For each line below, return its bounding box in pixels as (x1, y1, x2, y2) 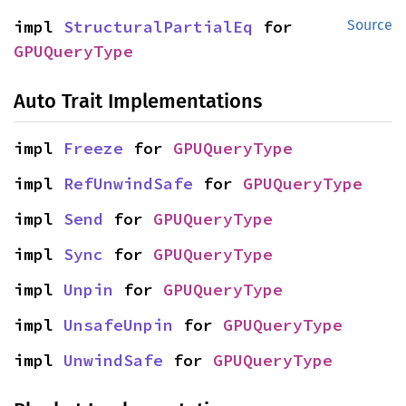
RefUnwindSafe (63, 173, 193, 194)
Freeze (63, 138, 123, 159)
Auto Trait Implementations (14, 89, 262, 113)
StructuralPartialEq (63, 16, 253, 37)
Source (347, 16, 392, 34)
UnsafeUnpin (63, 314, 173, 335)
